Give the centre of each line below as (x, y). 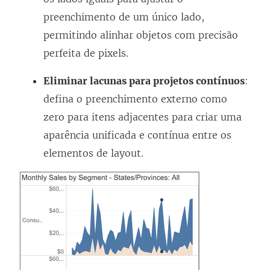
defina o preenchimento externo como (135, 99)
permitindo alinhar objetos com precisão (141, 35)
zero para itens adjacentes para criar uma (143, 117)
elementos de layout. (93, 153)
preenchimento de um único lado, (124, 17)
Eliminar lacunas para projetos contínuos (144, 81)
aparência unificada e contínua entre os (137, 135)
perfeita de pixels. (86, 53)
